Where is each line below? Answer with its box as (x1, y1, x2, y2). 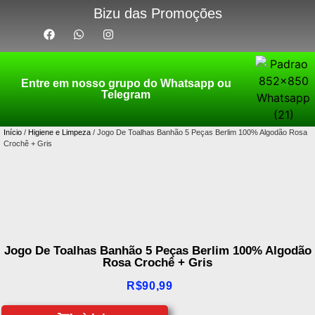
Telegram (101, 89, 151, 101)
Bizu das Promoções (93, 6, 222, 21)
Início (4, 128, 22, 136)
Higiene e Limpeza (28, 128, 91, 136)
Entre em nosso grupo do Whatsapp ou (20, 77, 231, 89)
